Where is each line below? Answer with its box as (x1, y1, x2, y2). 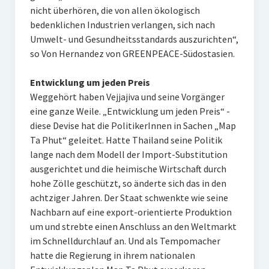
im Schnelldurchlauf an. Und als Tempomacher (29, 235, 220, 247)
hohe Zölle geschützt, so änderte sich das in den (29, 177, 226, 190)
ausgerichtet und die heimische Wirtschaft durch (29, 163, 226, 175)
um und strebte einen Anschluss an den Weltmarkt (29, 220, 237, 233)
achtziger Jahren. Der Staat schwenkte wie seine (29, 192, 228, 204)
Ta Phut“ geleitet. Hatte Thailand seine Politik (29, 134, 222, 147)
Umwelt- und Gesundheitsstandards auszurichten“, (29, 33, 238, 46)
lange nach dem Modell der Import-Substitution (29, 148, 228, 161)
